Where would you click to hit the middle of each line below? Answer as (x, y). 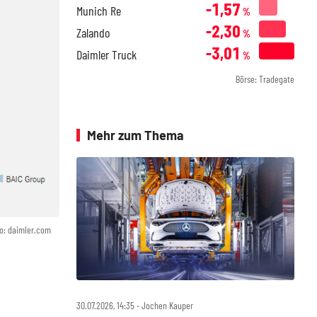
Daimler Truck (106, 54)
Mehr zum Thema (136, 135)
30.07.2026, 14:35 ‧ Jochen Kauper (135, 305)
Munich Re (99, 11)
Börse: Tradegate (265, 79)
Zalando (93, 33)
